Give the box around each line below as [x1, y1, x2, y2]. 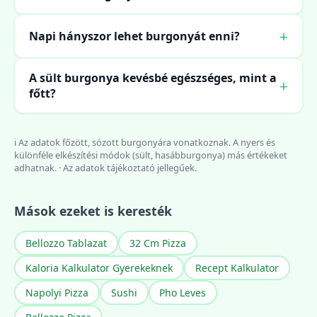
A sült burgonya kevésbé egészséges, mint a [29, 70, 277, 86]
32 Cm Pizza [129, 236, 186, 250]
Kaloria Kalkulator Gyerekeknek [25, 261, 173, 275]
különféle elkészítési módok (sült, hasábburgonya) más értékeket [14, 149, 287, 162]
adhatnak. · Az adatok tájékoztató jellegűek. [14, 161, 197, 175]
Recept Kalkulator [195, 261, 279, 275]
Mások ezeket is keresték [14, 202, 172, 220]
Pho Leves [159, 285, 207, 299]
